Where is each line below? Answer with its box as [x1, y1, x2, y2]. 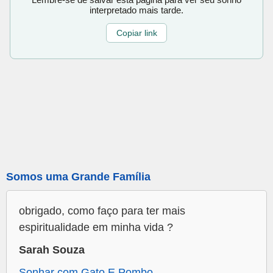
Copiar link [116, 28, 157, 38]
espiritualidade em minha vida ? [19, 221, 173, 234]
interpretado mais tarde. [90, 4, 183, 15]
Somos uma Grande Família [6, 171, 151, 183]
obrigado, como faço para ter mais [19, 205, 185, 218]
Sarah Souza [19, 244, 85, 257]
